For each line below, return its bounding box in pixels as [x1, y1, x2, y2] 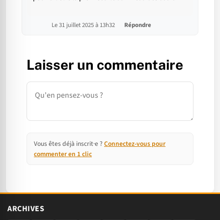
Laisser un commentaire [27, 56, 183, 73]
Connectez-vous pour [104, 138, 165, 148]
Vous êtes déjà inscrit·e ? [34, 138, 104, 148]
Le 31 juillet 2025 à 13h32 [52, 20, 116, 29]
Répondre [124, 20, 151, 29]
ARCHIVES [7, 203, 44, 214]
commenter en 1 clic [34, 149, 92, 159]
